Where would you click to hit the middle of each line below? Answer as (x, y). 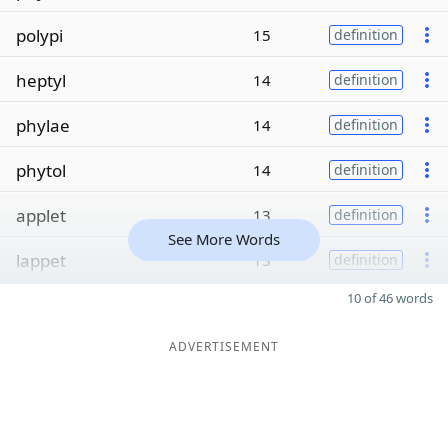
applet (41, 215)
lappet (41, 260)
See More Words (224, 239)
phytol (41, 170)
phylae (43, 125)
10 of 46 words (390, 298)
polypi (39, 35)
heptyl (41, 80)
